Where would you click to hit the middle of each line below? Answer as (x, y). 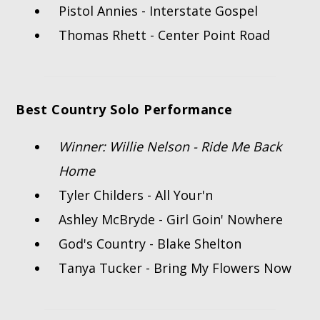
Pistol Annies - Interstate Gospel (159, 11)
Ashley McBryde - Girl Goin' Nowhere (171, 220)
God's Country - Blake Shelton (150, 244)
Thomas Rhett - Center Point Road (165, 35)
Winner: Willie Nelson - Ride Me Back (170, 147)
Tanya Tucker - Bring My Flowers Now (175, 268)
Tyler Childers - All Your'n (136, 195)
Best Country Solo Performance (124, 110)
